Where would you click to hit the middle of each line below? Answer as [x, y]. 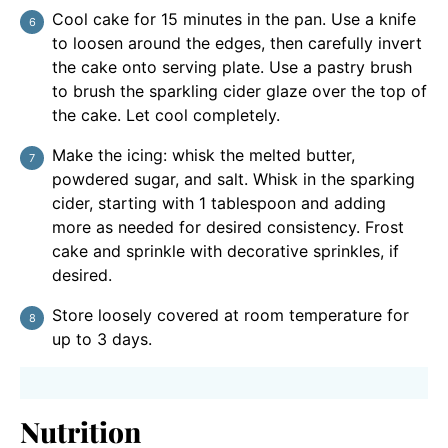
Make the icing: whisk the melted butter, [203, 155]
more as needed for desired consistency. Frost [228, 227]
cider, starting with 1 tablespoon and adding [219, 203]
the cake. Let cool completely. [166, 115]
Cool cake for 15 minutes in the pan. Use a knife [234, 19]
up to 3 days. [102, 339]
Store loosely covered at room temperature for [230, 315]
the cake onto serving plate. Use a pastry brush [232, 67]
